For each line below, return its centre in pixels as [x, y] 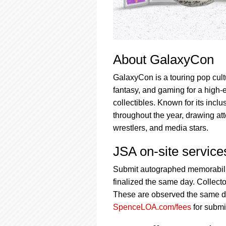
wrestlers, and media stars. [161, 128]
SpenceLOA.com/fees [152, 207]
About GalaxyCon [163, 59]
